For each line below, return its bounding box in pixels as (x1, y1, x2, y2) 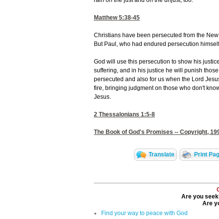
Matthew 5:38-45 (94, 14, 140, 22)
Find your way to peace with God (101, 210, 188, 217)
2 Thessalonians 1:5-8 (94, 111, 155, 118)
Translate (148, 151, 175, 158)
